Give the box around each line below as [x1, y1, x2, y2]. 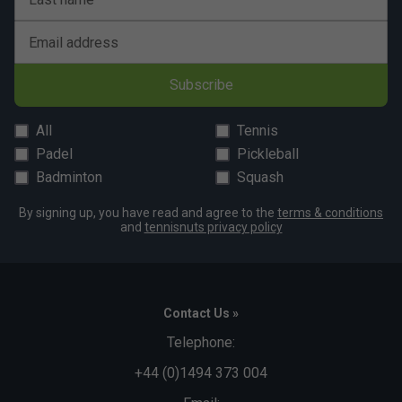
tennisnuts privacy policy [144, 219, 283, 234]
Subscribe [158, 75, 244, 93]
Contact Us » [163, 305, 239, 320]
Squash [237, 168, 284, 186]
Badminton [36, 168, 102, 186]
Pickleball [237, 144, 299, 162]
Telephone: [167, 333, 235, 351]
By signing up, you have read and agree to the [19, 205, 277, 220]
